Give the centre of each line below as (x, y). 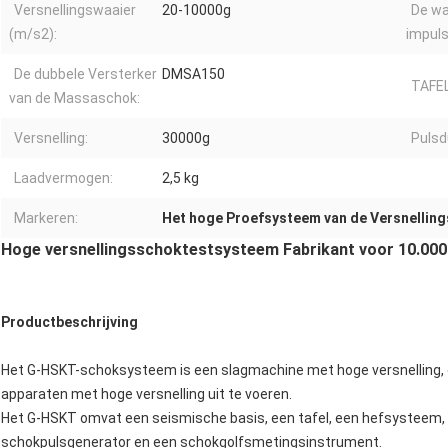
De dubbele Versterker (85, 74)
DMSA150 (193, 74)
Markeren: (46, 218)
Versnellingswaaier (75, 10)
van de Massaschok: (74, 98)
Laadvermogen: (63, 178)
